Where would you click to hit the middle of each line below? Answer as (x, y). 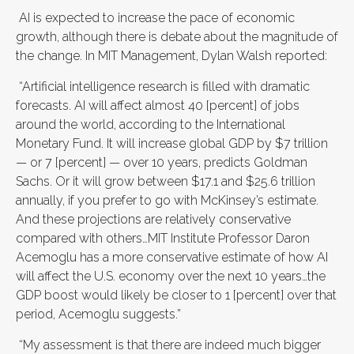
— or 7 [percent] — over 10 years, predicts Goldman (162, 162)
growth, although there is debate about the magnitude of (177, 37)
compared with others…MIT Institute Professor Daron (163, 238)
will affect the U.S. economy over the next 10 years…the (171, 276)
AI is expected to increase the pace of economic (155, 18)
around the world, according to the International (151, 124)
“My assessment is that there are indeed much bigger (168, 345)
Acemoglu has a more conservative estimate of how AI (172, 257)
